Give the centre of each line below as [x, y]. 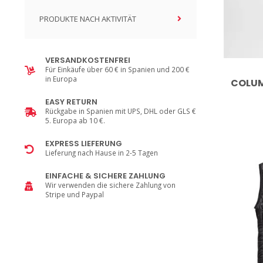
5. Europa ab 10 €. [75, 120]
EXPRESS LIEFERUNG [84, 144]
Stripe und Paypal [75, 194]
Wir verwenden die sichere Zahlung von [110, 185]
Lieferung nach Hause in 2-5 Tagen [102, 153]
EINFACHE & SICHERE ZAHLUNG [105, 176]
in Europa [61, 79]
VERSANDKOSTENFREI [88, 60]
